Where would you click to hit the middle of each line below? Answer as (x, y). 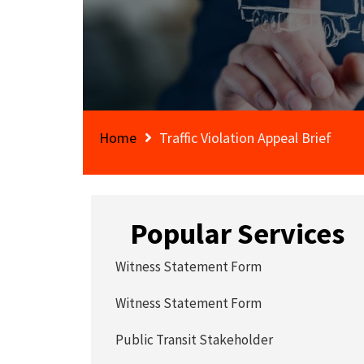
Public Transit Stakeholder (195, 340)
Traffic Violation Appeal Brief (245, 138)
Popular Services (238, 234)
